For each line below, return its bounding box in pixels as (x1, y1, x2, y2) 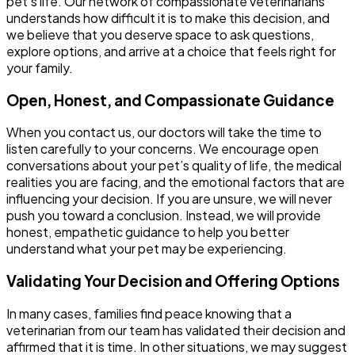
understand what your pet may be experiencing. (6, 240, 287, 258)
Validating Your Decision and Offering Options (6, 272, 340, 291)
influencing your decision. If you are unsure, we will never (6, 190, 332, 208)
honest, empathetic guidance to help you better (6, 223, 289, 241)
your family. (6, 59, 73, 76)
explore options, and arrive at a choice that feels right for (6, 43, 336, 59)
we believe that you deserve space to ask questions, (6, 26, 314, 43)
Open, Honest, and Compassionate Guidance (6, 90, 334, 109)
